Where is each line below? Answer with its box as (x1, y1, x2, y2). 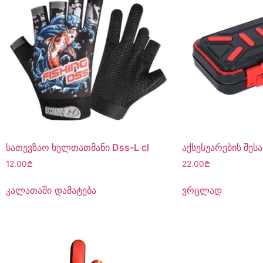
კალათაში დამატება (6, 184, 96, 196)
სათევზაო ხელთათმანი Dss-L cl (6, 141, 149, 154)
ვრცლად (182, 184, 222, 196)
